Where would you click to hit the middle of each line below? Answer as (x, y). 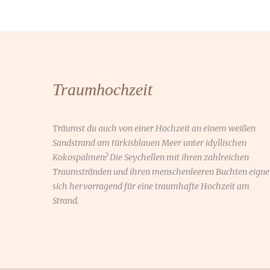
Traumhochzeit (102, 90)
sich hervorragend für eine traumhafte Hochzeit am (151, 187)
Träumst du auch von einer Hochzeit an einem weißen (154, 129)
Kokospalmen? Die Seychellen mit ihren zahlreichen (151, 158)
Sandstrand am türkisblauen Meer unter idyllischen (149, 143)
